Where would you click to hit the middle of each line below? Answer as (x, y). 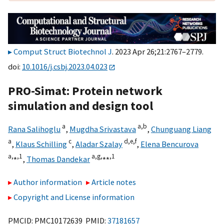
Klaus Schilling (41, 144)
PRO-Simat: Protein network (85, 90)
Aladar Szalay (99, 144)
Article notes (114, 182)
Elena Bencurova (169, 144)
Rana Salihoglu (34, 129)
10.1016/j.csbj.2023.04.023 (65, 67)
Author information (48, 182)
